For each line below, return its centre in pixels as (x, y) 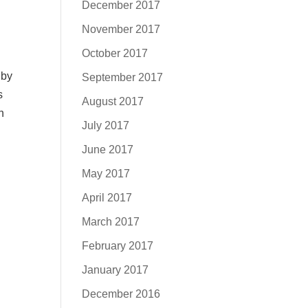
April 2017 (107, 198)
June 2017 (108, 150)
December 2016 (121, 294)
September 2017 (123, 77)
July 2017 (106, 125)
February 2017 (118, 246)
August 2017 (113, 101)
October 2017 (115, 53)
